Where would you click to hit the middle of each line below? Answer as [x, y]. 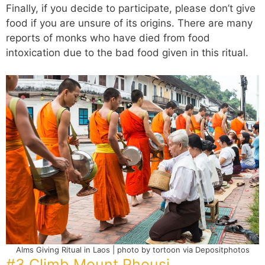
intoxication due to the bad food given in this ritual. [127, 52]
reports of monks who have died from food [108, 38]
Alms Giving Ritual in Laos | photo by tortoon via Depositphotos [132, 249]
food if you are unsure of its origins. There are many [129, 23]
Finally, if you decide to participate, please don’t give [131, 8]
